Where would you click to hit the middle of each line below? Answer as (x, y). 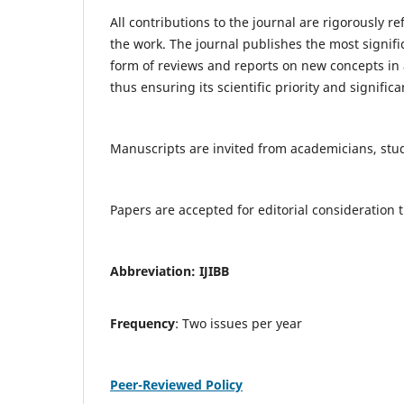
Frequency (142, 324)
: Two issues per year (239, 324)
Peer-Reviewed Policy (176, 385)
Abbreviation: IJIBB (170, 271)
